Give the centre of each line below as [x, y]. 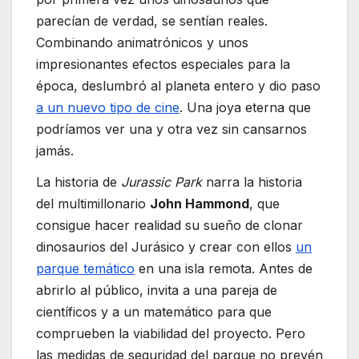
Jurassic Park [161, 182]
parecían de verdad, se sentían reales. [152, 20]
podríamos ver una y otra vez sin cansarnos [171, 129]
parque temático [85, 269]
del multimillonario [93, 204]
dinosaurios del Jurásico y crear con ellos [166, 247]
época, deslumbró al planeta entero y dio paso [178, 85]
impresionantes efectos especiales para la [163, 64]
